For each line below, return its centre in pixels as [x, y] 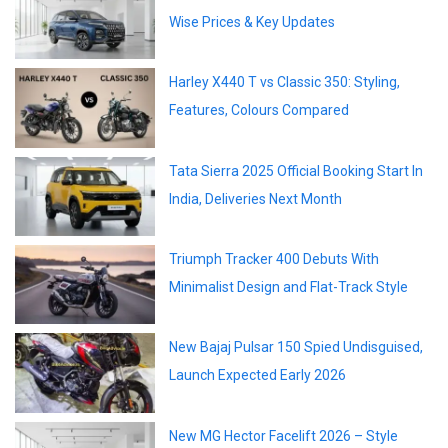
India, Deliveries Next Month [255, 198]
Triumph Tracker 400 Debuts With [274, 259]
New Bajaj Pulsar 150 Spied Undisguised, [296, 347]
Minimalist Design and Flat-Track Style [288, 287]
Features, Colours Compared [259, 110]
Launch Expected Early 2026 [257, 375]
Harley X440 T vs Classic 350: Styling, [284, 82]
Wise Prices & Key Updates [252, 22]
